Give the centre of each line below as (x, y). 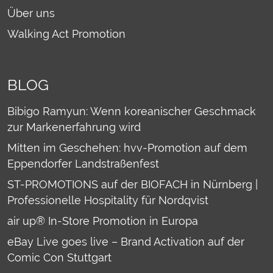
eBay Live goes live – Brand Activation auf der (126, 242)
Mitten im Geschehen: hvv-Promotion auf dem (127, 148)
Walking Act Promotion (66, 34)
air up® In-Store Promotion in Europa (103, 221)
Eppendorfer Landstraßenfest (83, 164)
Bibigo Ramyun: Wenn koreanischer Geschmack (132, 112)
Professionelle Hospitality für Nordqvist (108, 200)
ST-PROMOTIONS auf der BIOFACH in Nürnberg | (133, 185)
